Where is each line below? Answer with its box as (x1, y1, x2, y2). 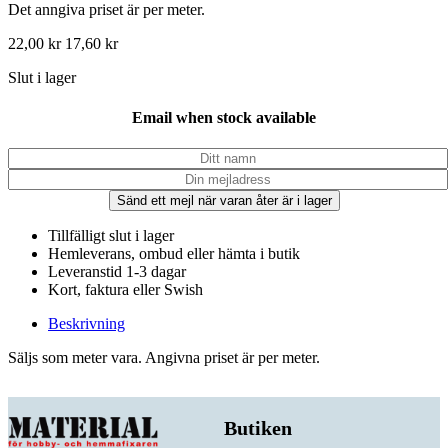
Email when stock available (132, 108, 316, 126)
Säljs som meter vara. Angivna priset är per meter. (8, 348, 320, 366)
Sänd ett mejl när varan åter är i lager (116, 192, 332, 208)
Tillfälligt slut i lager (48, 226, 174, 244)
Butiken (224, 416, 292, 439)
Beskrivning (48, 314, 125, 332)
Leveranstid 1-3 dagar (48, 262, 186, 280)
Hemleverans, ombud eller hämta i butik (48, 244, 300, 262)
